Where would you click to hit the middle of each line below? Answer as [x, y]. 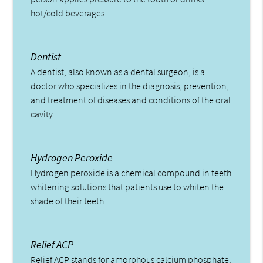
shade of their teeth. [69, 201]
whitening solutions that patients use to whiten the [127, 187]
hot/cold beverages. [69, 13]
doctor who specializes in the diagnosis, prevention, [130, 86]
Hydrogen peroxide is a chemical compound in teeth [131, 173]
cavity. [43, 114]
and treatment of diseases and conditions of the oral [131, 100]
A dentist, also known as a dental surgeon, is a [118, 72]
